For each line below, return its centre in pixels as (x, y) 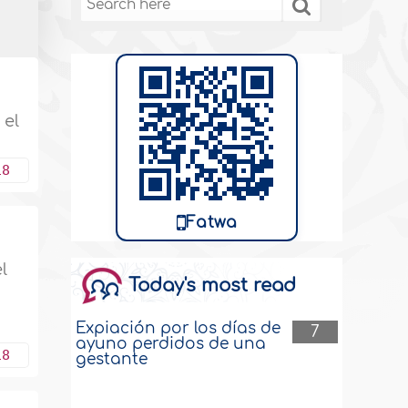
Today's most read (213, 286)
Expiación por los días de (178, 328)
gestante (112, 359)
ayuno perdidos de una (171, 344)
